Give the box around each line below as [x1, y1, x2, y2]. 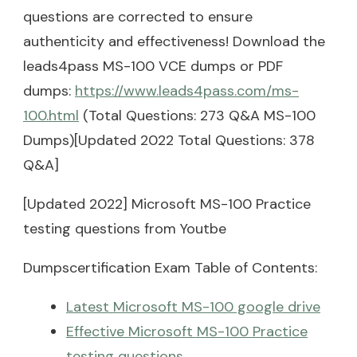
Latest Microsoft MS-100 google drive [66, 296, 320, 316]
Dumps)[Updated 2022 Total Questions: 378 [23, 130, 315, 150]
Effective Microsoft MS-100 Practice [66, 321, 308, 341]
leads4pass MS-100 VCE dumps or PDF [23, 56, 283, 76]
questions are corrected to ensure [23, 6, 253, 26]
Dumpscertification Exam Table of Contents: [23, 257, 317, 277]
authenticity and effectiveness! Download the [23, 31, 325, 51]
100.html [23, 105, 79, 125]
